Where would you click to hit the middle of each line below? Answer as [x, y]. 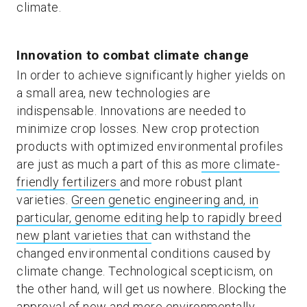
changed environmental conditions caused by [144, 253]
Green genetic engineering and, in [164, 200]
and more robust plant [181, 182]
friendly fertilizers [68, 182]
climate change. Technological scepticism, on [145, 271]
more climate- [240, 164]
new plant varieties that [84, 235]
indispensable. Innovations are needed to [131, 111]
